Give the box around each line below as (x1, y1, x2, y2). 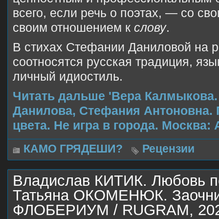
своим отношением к (13, 21, 134, 34)
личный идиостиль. (13, 69, 123, 83)
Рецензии (142, 142, 195, 155)
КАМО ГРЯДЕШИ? (23, 142, 123, 155)
